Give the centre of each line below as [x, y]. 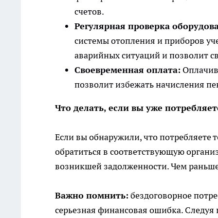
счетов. [89, 12]
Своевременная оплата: [127, 70]
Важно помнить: [92, 196]
